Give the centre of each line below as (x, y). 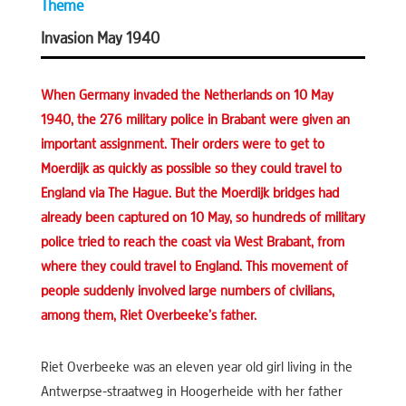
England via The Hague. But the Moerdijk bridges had (189, 193)
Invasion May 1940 (100, 39)
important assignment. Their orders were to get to (182, 145)
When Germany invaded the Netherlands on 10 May (187, 96)
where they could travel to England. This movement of (194, 267)
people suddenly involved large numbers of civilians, (187, 291)
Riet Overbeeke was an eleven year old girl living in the (196, 367)
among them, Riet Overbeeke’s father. (148, 316)
